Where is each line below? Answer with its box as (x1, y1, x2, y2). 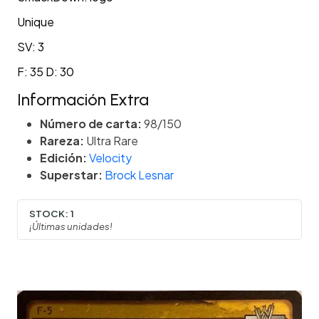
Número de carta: (40, 116, 142, 132)
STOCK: (29, 206, 68, 219)
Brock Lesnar (105, 167, 174, 183)
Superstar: (40, 167, 103, 183)
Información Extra (17, 90, 149, 110)
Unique (17, 14, 54, 30)
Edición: (40, 150, 87, 166)
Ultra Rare (84, 133, 138, 149)
